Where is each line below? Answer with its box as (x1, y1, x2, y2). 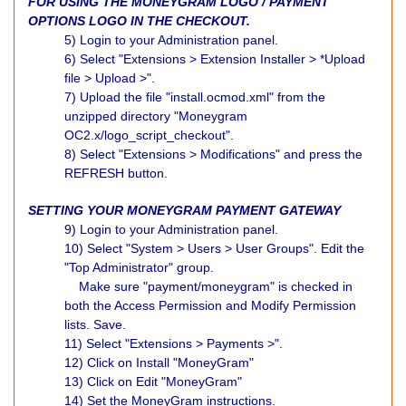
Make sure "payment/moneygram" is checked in (64, 279, 353, 294)
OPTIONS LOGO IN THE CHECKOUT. (28, 14, 254, 28)
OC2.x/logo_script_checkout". (64, 128, 234, 142)
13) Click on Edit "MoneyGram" (64, 374, 242, 389)
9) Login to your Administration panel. (64, 222, 282, 237)
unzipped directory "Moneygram (64, 109, 247, 123)
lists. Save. (64, 317, 137, 332)
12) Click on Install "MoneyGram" (64, 355, 254, 370)
